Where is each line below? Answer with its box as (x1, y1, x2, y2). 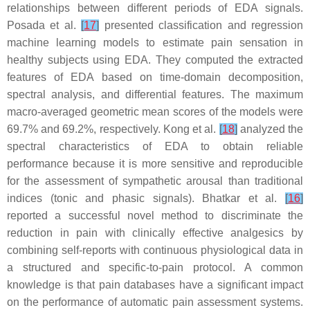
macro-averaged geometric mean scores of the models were (7, 106, 303, 118)
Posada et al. (7, 19, 82, 31)
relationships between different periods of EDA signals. (7, 2, 303, 14)
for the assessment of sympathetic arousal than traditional (7, 175, 303, 187)
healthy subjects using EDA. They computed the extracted (7, 54, 303, 66)
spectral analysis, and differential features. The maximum (7, 89, 303, 100)
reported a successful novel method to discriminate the (7, 210, 303, 221)
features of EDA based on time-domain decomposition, (7, 71, 303, 83)
